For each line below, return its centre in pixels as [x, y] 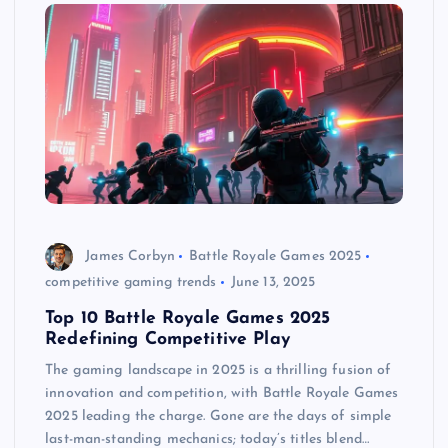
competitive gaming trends [131, 283]
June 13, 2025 [273, 283]
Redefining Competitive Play [167, 340]
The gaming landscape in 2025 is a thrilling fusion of [218, 371]
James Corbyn [130, 256]
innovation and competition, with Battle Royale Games [222, 394]
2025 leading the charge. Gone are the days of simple [218, 417]
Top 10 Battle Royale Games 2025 [188, 319]
